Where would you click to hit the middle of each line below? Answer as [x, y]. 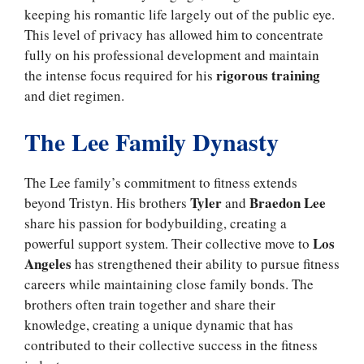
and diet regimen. [74, 96]
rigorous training [266, 76]
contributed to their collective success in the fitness [171, 344]
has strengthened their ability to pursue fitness [206, 263]
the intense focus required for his [119, 76]
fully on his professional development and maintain [172, 55]
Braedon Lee [288, 202]
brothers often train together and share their [150, 304]
